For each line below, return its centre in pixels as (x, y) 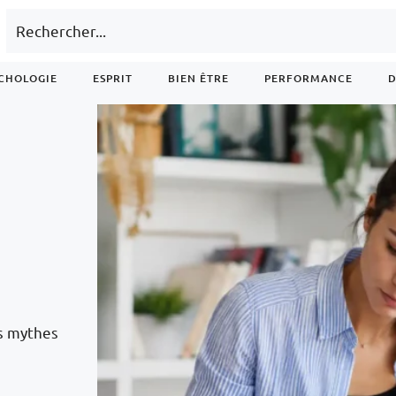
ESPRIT (113, 78)
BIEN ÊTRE (198, 78)
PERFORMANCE (308, 78)
